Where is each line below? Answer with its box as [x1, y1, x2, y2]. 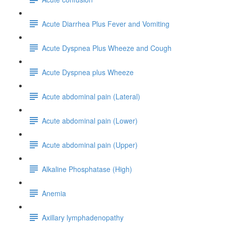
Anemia [42, 188, 66, 198]
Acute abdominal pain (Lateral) [42, 91, 140, 101]
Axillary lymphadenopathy [42, 212, 124, 222]
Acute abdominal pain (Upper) [42, 139, 138, 150]
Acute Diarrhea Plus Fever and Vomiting [42, 18, 169, 29]
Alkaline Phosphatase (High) [42, 163, 132, 174]
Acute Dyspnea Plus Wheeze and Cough [42, 42, 172, 53]
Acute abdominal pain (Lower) [42, 115, 138, 126]
